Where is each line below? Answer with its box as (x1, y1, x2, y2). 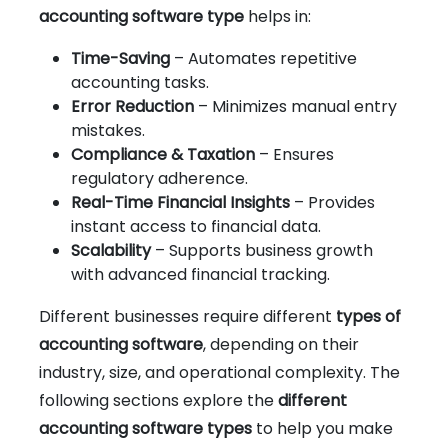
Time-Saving (71, 46, 170, 70)
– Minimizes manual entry (194, 94, 397, 118)
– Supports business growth (151, 238, 373, 262)
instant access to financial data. (71, 214, 321, 238)
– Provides (290, 190, 375, 214)
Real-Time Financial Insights (71, 190, 290, 214)
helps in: (244, 4, 311, 28)
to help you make (252, 416, 393, 440)
